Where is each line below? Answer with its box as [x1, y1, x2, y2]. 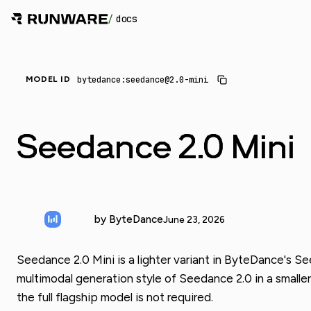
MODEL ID [25, 74, 71, 85]
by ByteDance [94, 213, 163, 226]
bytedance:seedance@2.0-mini [77, 74, 209, 85]
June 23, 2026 [163, 213, 225, 225]
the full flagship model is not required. [17, 289, 213, 304]
